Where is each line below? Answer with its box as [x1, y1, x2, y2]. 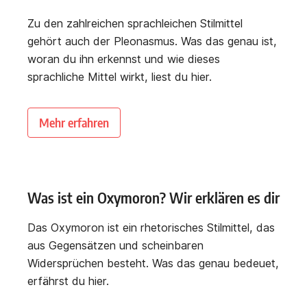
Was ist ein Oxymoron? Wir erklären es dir [27, 188, 280, 208]
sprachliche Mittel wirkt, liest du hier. [27, 70, 212, 84]
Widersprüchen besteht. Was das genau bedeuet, [27, 256, 279, 271]
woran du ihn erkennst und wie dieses [27, 52, 220, 66]
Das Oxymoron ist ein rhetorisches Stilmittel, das [27, 221, 275, 235]
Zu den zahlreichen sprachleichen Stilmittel [27, 16, 243, 31]
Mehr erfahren [39, 114, 109, 131]
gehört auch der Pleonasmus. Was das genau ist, [27, 34, 277, 49]
